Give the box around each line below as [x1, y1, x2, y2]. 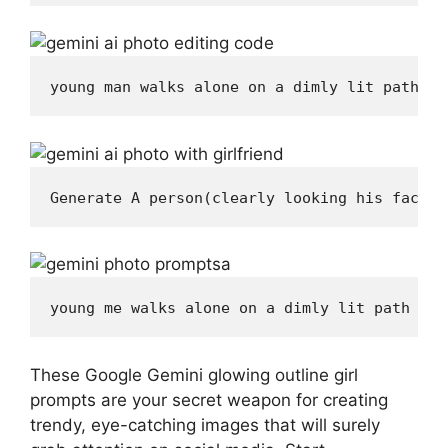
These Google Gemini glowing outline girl [30, 364, 358, 385]
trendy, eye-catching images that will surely [30, 414, 380, 435]
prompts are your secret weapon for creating [30, 389, 388, 410]
